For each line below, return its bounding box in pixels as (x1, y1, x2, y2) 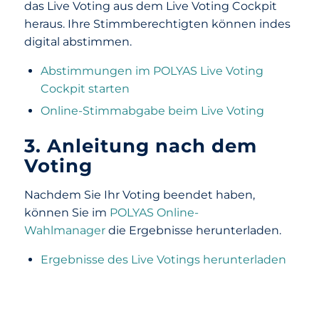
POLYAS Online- (109, 205, 199, 219)
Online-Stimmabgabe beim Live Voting (40, 104, 264, 118)
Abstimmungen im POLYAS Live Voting (40, 64, 263, 78)
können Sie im (23, 205, 110, 219)
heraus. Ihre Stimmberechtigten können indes (23, 16, 291, 31)
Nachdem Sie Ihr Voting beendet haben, (23, 187, 255, 202)
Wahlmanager (23, 223, 105, 237)
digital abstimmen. (23, 34, 135, 48)
